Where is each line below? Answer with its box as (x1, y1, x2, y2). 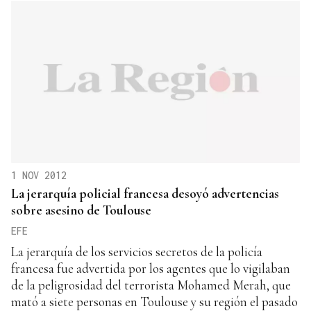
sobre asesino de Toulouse (11, 201, 151, 218)
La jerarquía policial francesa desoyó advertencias (11, 185, 279, 201)
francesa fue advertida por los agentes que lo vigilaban (11, 260, 290, 276)
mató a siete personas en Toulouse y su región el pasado (11, 293, 298, 310)
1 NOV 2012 (11, 169, 67, 181)
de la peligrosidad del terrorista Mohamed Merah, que (11, 276, 291, 293)
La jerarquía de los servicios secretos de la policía (11, 243, 262, 260)
